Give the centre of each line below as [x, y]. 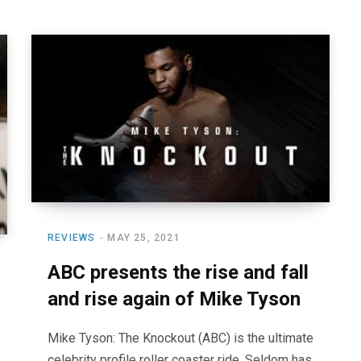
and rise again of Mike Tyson [174, 299]
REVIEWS [72, 238]
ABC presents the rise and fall [178, 273]
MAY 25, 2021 [144, 238]
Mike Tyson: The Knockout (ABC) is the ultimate [180, 338]
